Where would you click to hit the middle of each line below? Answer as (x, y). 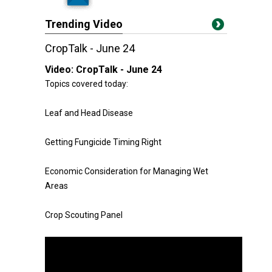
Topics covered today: (87, 84)
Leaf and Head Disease (89, 113)
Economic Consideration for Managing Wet (127, 171)
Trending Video (84, 24)
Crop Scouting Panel (84, 215)
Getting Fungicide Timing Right (103, 142)
